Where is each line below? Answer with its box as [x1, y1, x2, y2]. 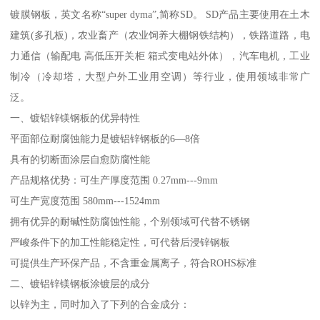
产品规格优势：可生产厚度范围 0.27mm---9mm [10, 174, 219, 186]
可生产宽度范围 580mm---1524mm [10, 194, 161, 206]
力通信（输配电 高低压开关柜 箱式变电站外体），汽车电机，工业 [10, 49, 310, 61]
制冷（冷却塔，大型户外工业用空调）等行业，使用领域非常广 [10, 70, 310, 82]
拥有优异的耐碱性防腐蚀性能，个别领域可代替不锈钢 [10, 215, 251, 227]
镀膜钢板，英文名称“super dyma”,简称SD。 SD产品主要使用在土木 [10, 8, 310, 20]
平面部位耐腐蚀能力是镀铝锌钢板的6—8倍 [10, 132, 201, 144]
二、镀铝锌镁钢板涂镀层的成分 [10, 277, 151, 289]
